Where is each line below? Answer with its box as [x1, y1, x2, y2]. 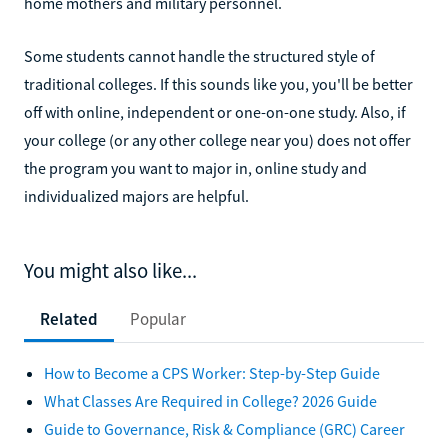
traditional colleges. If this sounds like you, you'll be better [24, 73, 413, 94]
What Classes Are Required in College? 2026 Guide [44, 390, 377, 411]
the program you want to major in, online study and [24, 157, 367, 178]
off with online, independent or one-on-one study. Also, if [24, 101, 406, 122]
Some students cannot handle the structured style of [24, 45, 375, 66]
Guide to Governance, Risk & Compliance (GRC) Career [44, 418, 405, 439]
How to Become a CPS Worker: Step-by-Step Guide [44, 362, 380, 383]
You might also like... [24, 257, 197, 284]
